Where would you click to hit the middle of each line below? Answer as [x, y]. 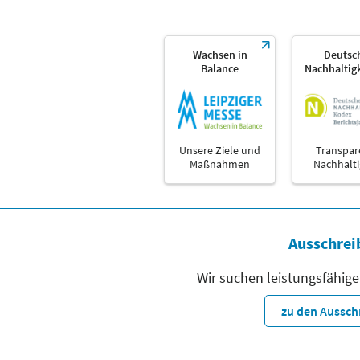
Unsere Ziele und [220, 150]
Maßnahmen [220, 164]
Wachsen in [220, 55]
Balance [220, 68]
